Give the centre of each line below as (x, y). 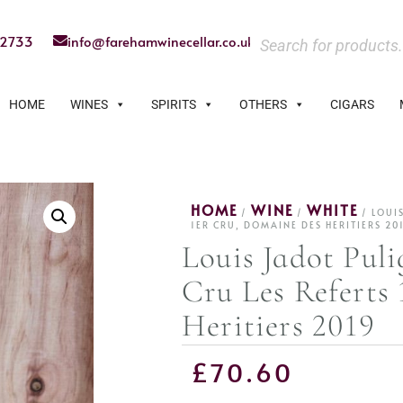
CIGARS (352, 104)
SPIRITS (174, 104)
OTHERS (263, 104)
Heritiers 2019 (278, 325)
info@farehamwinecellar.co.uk (161, 41)
